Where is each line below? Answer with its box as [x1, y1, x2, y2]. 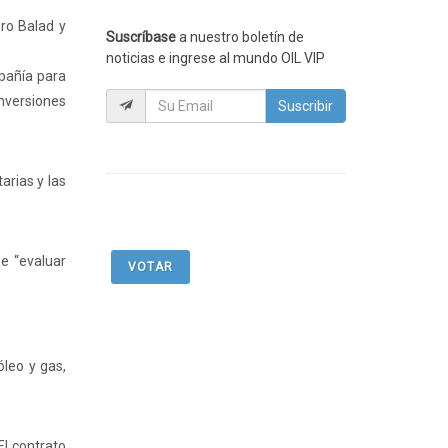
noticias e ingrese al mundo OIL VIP [106, 50, 325, 66]
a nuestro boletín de [176, 29, 304, 45]
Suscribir [278, 98, 333, 114]
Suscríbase [106, 29, 176, 45]
